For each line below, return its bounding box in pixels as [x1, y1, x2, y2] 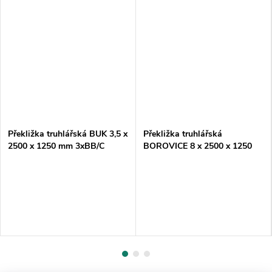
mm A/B [143, 152, 175, 164]
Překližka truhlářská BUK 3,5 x [8, 127, 127, 140]
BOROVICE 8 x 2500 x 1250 [143, 140, 252, 152]
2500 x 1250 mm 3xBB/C [8, 140, 104, 152]
